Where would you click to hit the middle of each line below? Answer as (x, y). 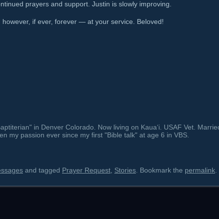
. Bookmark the (160, 170)
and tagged (43, 170)
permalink (200, 170)
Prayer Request (86, 170)
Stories (125, 170)
